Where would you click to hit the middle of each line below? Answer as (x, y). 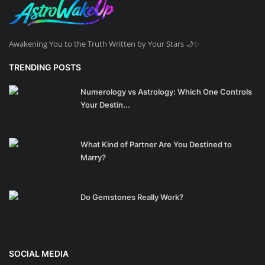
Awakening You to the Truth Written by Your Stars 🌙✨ (104, 44)
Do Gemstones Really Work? (132, 197)
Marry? (93, 158)
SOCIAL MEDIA (39, 254)
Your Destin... (105, 105)
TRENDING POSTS (45, 67)
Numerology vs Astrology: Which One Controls (166, 92)
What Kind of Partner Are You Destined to (157, 145)
